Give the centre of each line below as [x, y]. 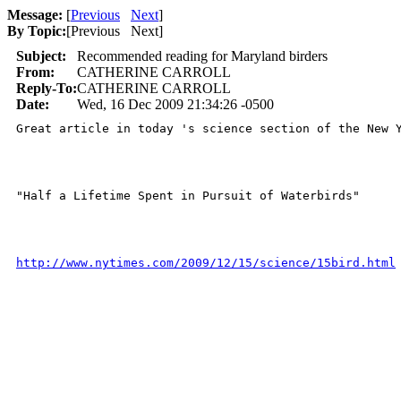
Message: [35, 15]
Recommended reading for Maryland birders [202, 56]
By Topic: [37, 31]
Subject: [41, 56]
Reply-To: [47, 88]
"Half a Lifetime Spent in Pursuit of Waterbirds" [192, 196]
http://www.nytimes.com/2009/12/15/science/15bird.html [206, 263]
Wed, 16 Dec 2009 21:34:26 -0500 [175, 104]
